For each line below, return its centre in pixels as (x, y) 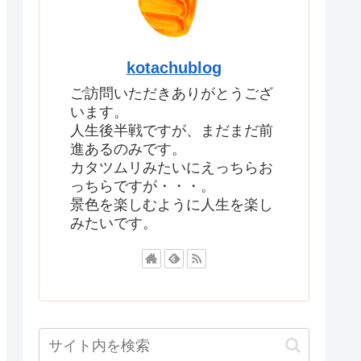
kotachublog (174, 67)
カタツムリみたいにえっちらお (172, 168)
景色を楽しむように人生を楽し (172, 205)
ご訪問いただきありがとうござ (172, 94)
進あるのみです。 (128, 149)
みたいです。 (114, 224)
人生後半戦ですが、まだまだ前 (172, 131)
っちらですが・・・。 (143, 187)
